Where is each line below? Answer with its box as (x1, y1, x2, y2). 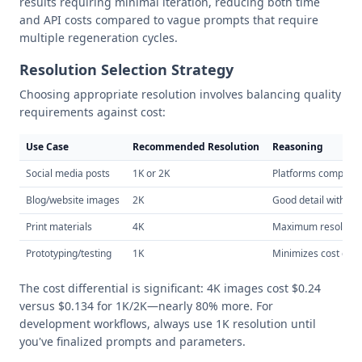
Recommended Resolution (133, 140, 259, 154)
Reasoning (272, 140, 323, 154)
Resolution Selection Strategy (19, 60, 234, 79)
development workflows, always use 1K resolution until (19, 316, 316, 331)
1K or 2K (133, 166, 170, 180)
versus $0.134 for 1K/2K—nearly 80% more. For (19, 298, 273, 314)
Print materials (26, 220, 92, 234)
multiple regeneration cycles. (19, 30, 178, 45)
